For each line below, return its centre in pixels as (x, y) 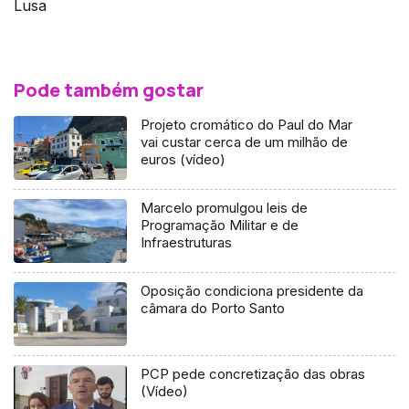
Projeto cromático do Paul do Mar (247, 125)
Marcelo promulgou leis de (225, 208)
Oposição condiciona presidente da (252, 291)
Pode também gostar (109, 90)
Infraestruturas (187, 243)
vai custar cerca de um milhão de (245, 142)
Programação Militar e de (220, 225)
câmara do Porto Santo (213, 309)
